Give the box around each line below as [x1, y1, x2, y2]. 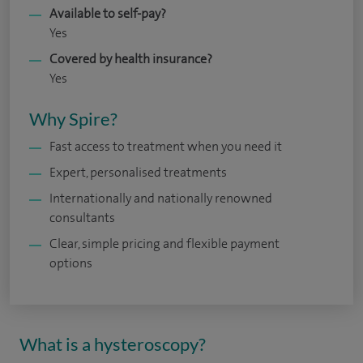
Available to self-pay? [49, 5, 166, 22]
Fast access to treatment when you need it [49, 138, 282, 155]
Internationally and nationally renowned [49, 190, 272, 207]
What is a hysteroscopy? [19, 333, 206, 355]
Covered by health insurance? [49, 50, 212, 67]
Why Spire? [29, 108, 117, 130]
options [49, 254, 92, 271]
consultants [49, 209, 115, 226]
